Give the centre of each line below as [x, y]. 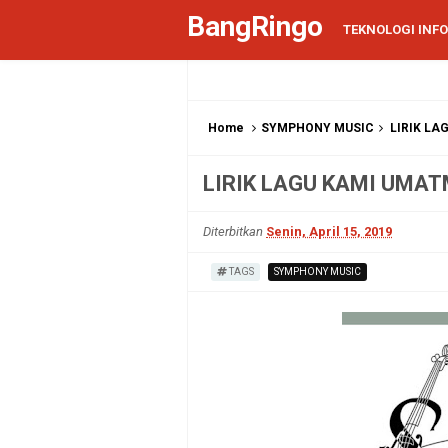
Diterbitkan [234, 231]
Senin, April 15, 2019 [329, 231]
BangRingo [255, 26]
